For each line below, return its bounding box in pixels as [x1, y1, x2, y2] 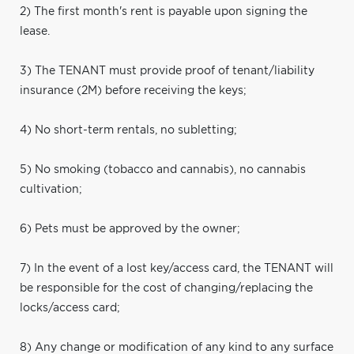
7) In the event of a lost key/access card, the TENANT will [20, 262, 333, 274]
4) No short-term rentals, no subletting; [20, 124, 237, 136]
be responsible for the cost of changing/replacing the [20, 282, 313, 294]
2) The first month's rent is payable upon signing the [20, 6, 307, 17]
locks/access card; [20, 302, 120, 314]
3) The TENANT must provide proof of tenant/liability [20, 65, 314, 77]
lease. [20, 25, 50, 37]
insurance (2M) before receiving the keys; [20, 85, 247, 96]
